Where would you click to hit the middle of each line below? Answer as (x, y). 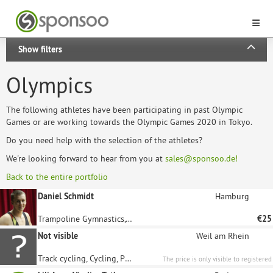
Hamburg (232, 196)
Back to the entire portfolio (57, 177)
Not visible (58, 236)
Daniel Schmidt (66, 196)
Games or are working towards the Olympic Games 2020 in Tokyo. (129, 122)
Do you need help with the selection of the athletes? (104, 140)
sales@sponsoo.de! (201, 158)
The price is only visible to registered (217, 259)
